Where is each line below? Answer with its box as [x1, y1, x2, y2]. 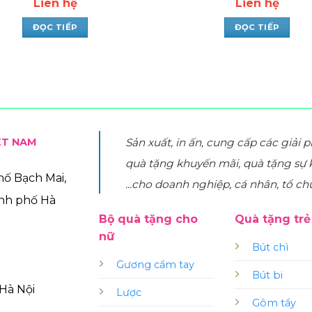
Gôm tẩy [251, 297, 296, 310]
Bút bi [251, 269, 283, 282]
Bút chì [251, 241, 288, 254]
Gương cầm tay [116, 258, 197, 272]
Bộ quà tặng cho [98, 212, 198, 226]
